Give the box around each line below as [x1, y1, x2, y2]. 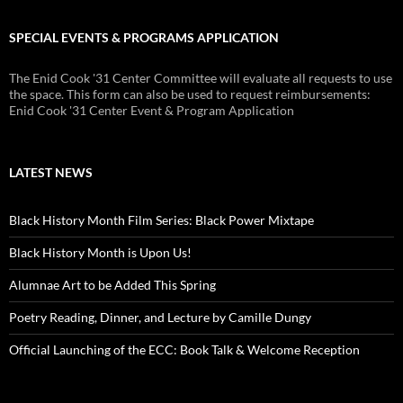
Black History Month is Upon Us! [9, 244, 192, 260]
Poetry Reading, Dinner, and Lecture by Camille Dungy [9, 309, 311, 325]
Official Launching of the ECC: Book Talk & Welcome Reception [9, 341, 360, 357]
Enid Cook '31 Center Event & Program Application [9, 102, 294, 118]
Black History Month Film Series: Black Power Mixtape [9, 211, 314, 228]
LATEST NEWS [9, 164, 93, 180]
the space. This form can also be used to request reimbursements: [9, 85, 371, 102]
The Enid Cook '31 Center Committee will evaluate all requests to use [9, 69, 392, 85]
